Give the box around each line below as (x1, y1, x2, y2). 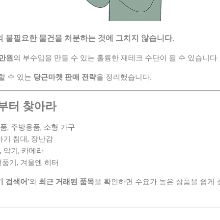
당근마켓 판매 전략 (33, 72, 96, 82)
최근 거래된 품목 (39, 177, 94, 186)
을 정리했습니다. (96, 72, 151, 82)
